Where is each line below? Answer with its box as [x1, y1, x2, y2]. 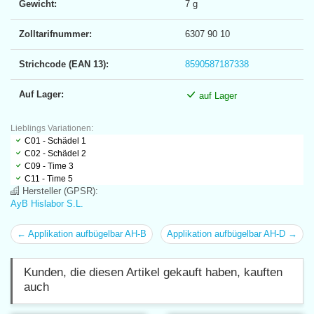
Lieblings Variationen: [11, 123, 93, 133]
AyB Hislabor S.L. [11, 198, 83, 209]
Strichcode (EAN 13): [19, 58, 109, 69]
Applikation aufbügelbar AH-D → [167, 228, 297, 239]
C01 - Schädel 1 [25, 135, 86, 146]
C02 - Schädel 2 [25, 148, 86, 158]
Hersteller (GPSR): [20, 185, 98, 196]
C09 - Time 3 [25, 161, 74, 171]
